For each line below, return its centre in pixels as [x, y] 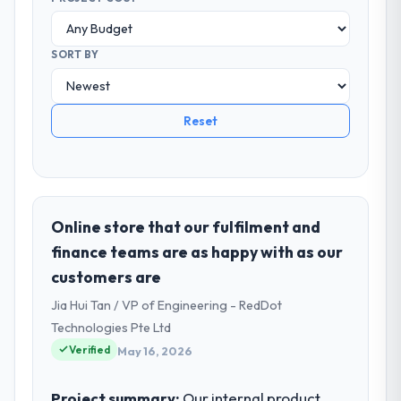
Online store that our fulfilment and [186, 226]
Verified [90, 349]
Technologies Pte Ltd [111, 327]
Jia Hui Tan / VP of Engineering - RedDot [167, 305]
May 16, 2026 [155, 351]
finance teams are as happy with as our [197, 252]
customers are [107, 277]
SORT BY [75, 55]
